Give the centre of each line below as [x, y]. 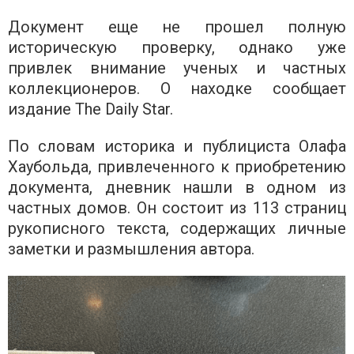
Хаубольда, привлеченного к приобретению [177, 166]
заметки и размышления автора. [131, 249]
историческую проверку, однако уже [177, 47]
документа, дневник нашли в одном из [177, 187]
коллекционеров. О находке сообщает [177, 88]
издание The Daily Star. [90, 109]
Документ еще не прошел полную [177, 26]
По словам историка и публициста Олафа [177, 146]
